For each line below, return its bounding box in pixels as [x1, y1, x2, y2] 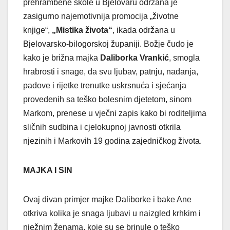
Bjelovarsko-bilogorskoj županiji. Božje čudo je [23, 39, 194, 48]
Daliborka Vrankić [100, 53, 169, 62]
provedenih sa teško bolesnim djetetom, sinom [23, 94, 191, 104]
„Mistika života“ [52, 25, 112, 34]
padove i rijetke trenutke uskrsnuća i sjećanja [23, 81, 186, 90]
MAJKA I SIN [23, 165, 72, 175]
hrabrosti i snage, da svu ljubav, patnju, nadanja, [23, 67, 198, 76]
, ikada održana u [112, 25, 175, 34]
